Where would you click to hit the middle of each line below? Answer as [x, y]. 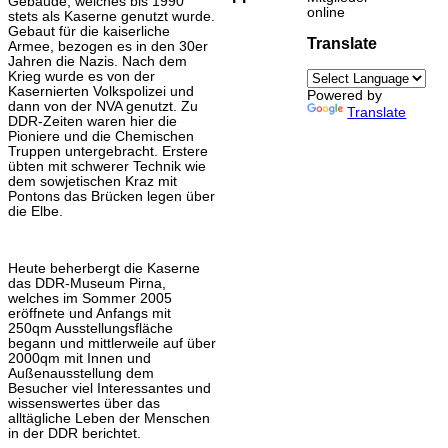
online [326, 12]
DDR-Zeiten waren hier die [92, 121]
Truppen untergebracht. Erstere [108, 151]
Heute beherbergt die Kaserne [104, 268]
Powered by [345, 96]
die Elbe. [35, 211]
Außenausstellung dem [81, 373]
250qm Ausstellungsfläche [90, 328]
